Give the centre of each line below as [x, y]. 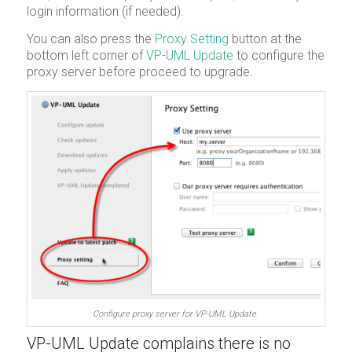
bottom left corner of [86, 55]
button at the [265, 38]
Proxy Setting [191, 38]
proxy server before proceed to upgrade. [139, 71]
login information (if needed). [105, 12]
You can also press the [90, 38]
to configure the [279, 55]
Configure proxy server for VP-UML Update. [176, 314]
